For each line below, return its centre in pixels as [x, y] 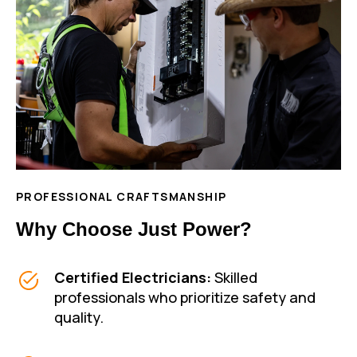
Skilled [234, 277]
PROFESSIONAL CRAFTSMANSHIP [122, 196]
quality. [79, 317]
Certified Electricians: [133, 277]
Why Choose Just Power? [134, 229]
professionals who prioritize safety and [185, 297]
